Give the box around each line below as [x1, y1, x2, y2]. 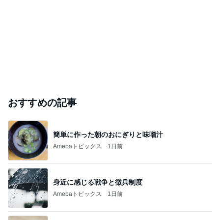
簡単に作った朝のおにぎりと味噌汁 [53, 130, 163, 138]
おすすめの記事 [8, 97, 77, 108]
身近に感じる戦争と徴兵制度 [53, 178, 142, 186]
